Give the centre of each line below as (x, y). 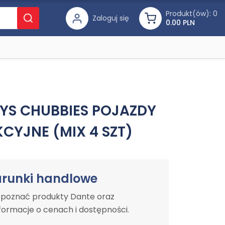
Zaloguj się (111, 18)
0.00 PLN (180, 23)
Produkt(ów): (188, 14)
